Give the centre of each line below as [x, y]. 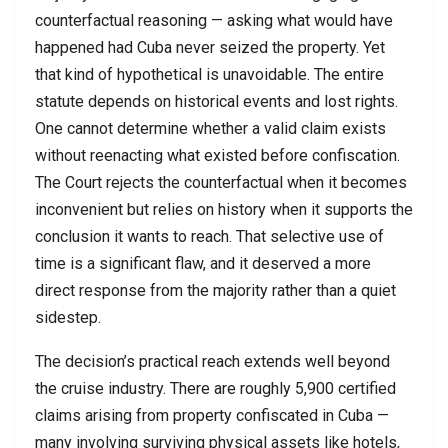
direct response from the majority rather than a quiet [215, 290]
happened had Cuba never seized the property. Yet [210, 47]
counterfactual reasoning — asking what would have [214, 20]
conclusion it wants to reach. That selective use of [209, 236]
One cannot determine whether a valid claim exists [210, 128]
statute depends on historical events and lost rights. [216, 101]
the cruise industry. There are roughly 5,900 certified [215, 388]
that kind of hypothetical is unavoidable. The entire [209, 74]
